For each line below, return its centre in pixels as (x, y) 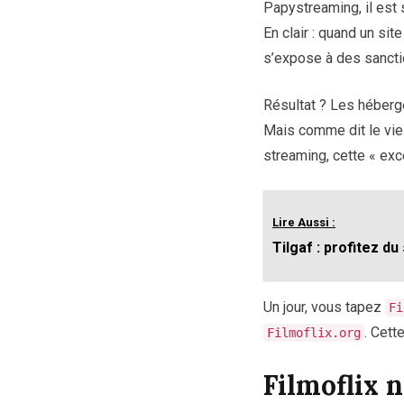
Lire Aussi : (304, 223)
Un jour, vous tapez (324, 308)
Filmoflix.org (314, 333)
